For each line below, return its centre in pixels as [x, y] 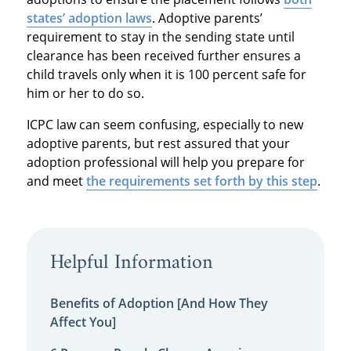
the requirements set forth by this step [201, 181]
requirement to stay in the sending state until [160, 37]
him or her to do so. [85, 94]
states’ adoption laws [89, 18]
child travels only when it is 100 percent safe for [166, 75]
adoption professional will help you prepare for [165, 163]
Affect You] [83, 322]
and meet [56, 181]
